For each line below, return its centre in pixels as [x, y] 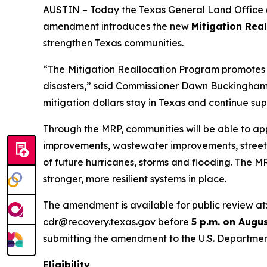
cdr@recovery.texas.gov [99, 222]
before [173, 222]
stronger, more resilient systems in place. [135, 179]
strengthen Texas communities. [113, 43]
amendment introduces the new [117, 26]
